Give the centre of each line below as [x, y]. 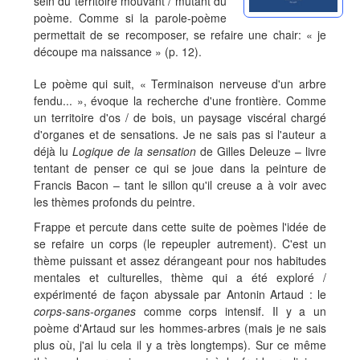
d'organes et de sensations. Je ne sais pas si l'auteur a [180, 134]
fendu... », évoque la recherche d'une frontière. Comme [180, 100]
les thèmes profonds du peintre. [115, 201]
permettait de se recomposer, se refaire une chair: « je [180, 34]
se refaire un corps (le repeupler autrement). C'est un [180, 243]
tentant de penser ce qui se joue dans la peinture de [180, 168]
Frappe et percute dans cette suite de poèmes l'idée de [180, 226]
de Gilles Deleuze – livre [261, 151]
